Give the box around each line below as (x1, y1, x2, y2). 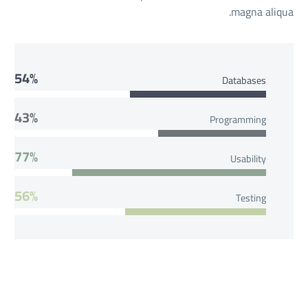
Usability (230, 148, 266, 168)
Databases (222, 70, 266, 89)
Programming (210, 109, 266, 129)
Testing (236, 188, 266, 207)
